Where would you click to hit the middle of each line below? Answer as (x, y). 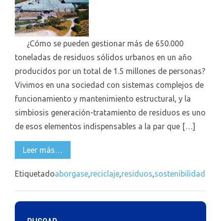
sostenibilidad (180, 174)
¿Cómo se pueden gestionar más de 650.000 (99, 43)
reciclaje (105, 174)
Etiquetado (35, 174)
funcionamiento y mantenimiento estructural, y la (103, 99)
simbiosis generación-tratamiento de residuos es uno (110, 112)
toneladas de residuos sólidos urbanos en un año (103, 57)
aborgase (72, 174)
